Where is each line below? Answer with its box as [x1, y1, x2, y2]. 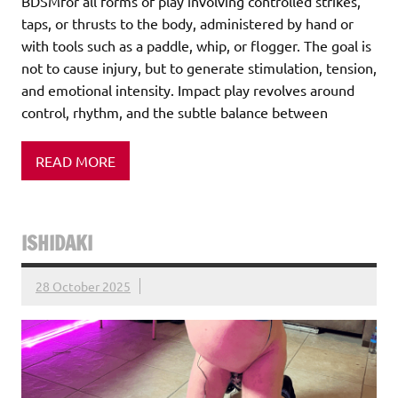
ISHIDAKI [21, 229, 92, 258]
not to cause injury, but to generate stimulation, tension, [21, 59, 377, 77]
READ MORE [36, 151, 115, 170]
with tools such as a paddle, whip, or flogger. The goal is [21, 36, 371, 55]
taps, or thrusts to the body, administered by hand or [21, 14, 354, 33]
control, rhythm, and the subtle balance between [21, 103, 328, 122]
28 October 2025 [36, 278, 131, 295]
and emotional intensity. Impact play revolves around [21, 81, 354, 99]
